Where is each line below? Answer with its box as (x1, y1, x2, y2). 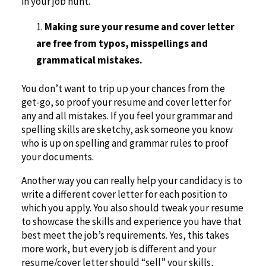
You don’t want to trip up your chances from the (21, 82, 225, 96)
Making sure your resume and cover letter (44, 20, 235, 34)
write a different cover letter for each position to (21, 188, 227, 201)
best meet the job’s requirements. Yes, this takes (21, 229, 229, 242)
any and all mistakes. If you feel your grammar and (21, 109, 233, 123)
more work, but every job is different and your (21, 242, 216, 256)
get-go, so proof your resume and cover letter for (21, 96, 231, 109)
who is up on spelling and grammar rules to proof (21, 137, 229, 150)
